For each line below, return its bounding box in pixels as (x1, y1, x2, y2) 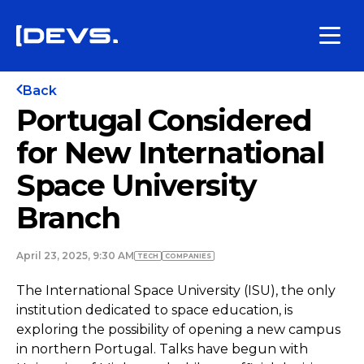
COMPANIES (165, 252, 211, 260)
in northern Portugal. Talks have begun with (16, 341, 308, 357)
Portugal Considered (16, 102, 312, 138)
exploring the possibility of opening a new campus (16, 322, 340, 337)
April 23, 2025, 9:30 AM (16, 249, 134, 262)
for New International (16, 135, 324, 171)
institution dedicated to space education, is (16, 302, 292, 318)
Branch (16, 200, 120, 236)
